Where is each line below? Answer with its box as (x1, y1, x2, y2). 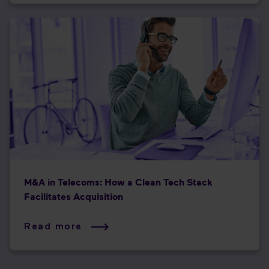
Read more (24, 222, 86, 232)
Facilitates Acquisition (24, 190, 123, 203)
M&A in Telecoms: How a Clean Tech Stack (24, 176, 213, 189)
